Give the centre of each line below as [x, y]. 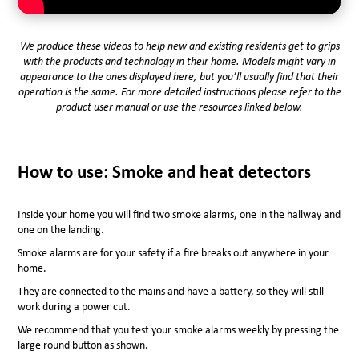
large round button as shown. [83, 345]
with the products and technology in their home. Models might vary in [179, 61]
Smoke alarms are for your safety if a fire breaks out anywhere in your [173, 253]
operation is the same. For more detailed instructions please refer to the [179, 91]
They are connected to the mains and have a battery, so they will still [171, 292]
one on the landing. [61, 230]
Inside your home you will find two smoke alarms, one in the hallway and [179, 215]
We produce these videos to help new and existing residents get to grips [179, 46]
